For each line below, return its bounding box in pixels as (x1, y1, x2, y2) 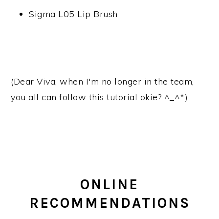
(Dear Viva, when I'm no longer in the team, (11, 76, 194, 87)
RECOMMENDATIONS (29, 195, 190, 211)
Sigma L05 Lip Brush (29, 8, 118, 20)
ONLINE (80, 176, 139, 193)
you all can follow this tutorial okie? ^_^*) (11, 91, 188, 103)
